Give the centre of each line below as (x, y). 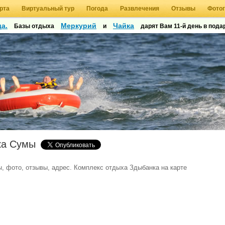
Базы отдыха (34, 26)
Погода (97, 9)
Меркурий (79, 26)
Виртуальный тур (48, 9)
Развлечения (140, 9)
